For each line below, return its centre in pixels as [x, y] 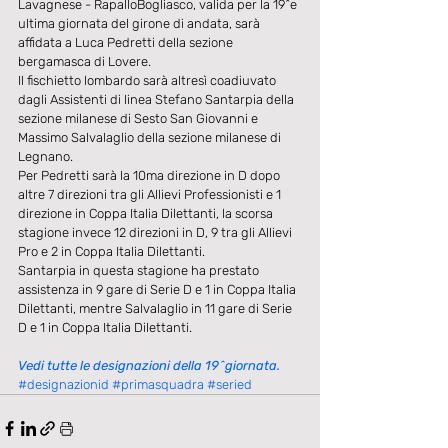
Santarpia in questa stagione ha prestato [140, 271]
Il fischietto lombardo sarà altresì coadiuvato [148, 81]
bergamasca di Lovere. [86, 62]
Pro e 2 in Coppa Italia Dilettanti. [113, 252]
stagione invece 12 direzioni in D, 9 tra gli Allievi [156, 233]
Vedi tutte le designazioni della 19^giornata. [149, 366]
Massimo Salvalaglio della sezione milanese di [151, 138]
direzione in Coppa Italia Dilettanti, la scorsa [147, 214]
